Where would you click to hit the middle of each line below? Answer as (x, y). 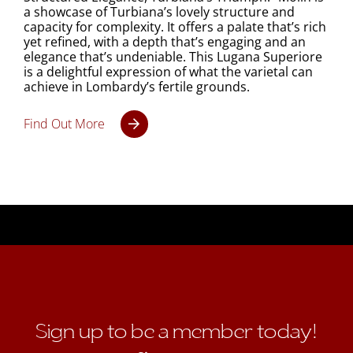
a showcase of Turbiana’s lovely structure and (159, 11)
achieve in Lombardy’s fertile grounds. (136, 86)
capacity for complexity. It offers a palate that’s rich (175, 26)
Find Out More (64, 123)
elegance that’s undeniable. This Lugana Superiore (173, 56)
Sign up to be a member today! (176, 331)
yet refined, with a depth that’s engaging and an (164, 41)
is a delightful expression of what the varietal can (168, 71)
